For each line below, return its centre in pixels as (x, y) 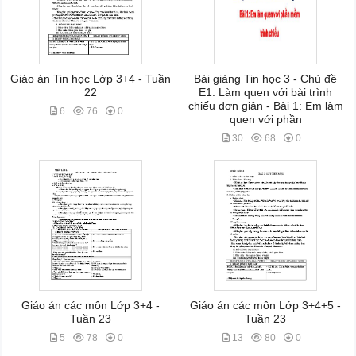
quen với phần (265, 120)
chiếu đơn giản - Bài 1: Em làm (265, 106)
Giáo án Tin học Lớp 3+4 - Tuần (90, 79)
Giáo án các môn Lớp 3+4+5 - (266, 306)
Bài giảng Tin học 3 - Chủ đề (266, 79)
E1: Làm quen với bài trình (266, 93)
